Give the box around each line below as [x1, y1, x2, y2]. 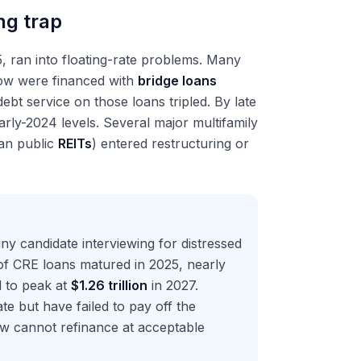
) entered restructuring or [92, 135, 249, 151]
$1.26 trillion [71, 277, 147, 293]
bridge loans [138, 73, 217, 89]
